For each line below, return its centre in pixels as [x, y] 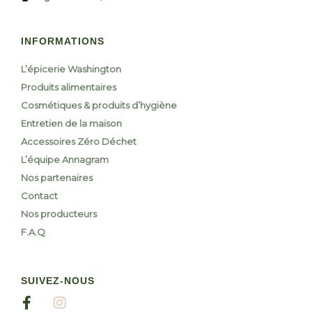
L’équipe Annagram [65, 160]
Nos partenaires [57, 178]
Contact [39, 196]
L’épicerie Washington [71, 69]
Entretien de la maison [71, 124]
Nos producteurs [59, 214]
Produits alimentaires [69, 87]
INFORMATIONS [63, 41]
